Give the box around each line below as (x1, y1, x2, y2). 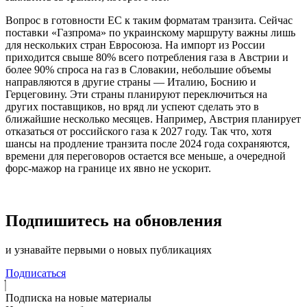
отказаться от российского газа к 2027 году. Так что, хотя (5, 125, 271, 137)
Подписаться (5, 267, 66, 279)
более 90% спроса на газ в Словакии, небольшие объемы (5, 63, 271, 75)
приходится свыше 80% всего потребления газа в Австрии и (5, 51, 288, 63)
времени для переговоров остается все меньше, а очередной (5, 149, 286, 162)
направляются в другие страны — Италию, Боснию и (5, 75, 256, 88)
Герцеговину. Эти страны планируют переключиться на (5, 88, 267, 100)
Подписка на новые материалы (5, 291, 151, 304)
